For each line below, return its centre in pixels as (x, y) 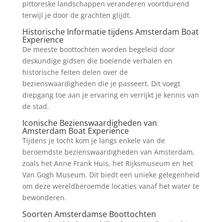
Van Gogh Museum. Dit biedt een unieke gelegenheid (111, 175)
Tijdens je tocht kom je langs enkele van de (93, 140)
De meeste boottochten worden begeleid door (98, 49)
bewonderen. (44, 197)
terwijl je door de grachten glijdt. (77, 15)
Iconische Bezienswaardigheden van (89, 123)
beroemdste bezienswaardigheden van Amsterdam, (108, 152)
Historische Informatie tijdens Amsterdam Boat (110, 32)
